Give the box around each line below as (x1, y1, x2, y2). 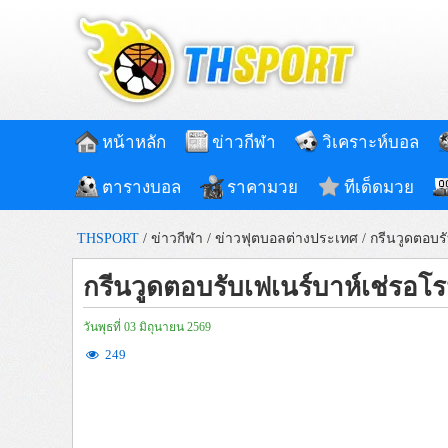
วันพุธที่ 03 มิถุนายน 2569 (83, 320, 211, 334)
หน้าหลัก (102, 133, 166, 152)
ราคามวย (227, 178, 298, 197)
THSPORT (77, 231, 139, 246)
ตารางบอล (102, 178, 181, 197)
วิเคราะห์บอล (322, 133, 419, 152)
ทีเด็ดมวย (344, 178, 414, 197)
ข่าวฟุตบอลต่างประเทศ (215, 231, 358, 246)
